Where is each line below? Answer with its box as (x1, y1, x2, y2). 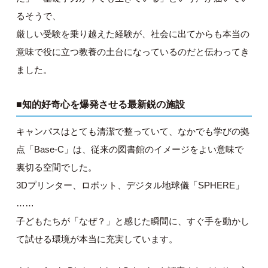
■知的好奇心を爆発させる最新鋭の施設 (16, 99, 185, 109)
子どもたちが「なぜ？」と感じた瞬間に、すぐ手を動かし (16, 216, 250, 226)
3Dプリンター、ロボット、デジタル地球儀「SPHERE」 (16, 180, 245, 190)
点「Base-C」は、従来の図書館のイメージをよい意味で (16, 144, 244, 154)
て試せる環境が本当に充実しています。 (16, 234, 178, 244)
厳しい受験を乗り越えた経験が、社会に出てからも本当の (16, 29, 250, 39)
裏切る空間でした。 (16, 162, 98, 172)
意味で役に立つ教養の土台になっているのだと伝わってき (16, 47, 250, 57)
